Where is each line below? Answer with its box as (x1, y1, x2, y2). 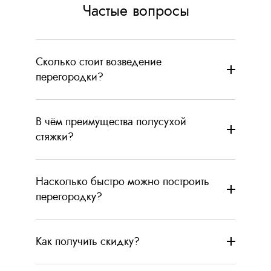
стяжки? (36, 128, 74, 145)
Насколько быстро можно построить (36, 173, 209, 189)
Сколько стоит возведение (36, 53, 162, 70)
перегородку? (36, 188, 102, 204)
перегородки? (36, 68, 103, 85)
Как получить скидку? (36, 233, 140, 249)
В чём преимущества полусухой (36, 113, 186, 129)
